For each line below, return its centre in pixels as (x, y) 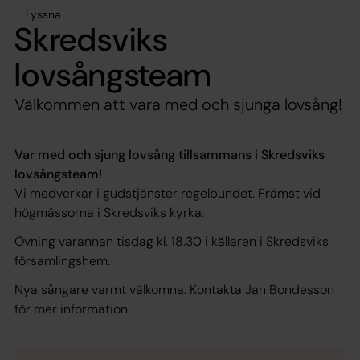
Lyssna (43, 14)
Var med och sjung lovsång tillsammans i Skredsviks (170, 154)
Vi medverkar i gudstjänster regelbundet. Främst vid (168, 193)
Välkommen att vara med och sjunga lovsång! (178, 104)
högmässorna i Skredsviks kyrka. (111, 212)
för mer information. (74, 309)
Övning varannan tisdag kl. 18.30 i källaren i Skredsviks (172, 241)
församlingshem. (64, 260)
